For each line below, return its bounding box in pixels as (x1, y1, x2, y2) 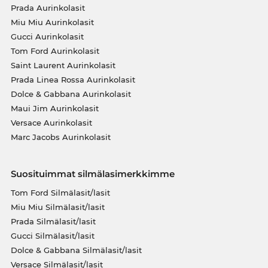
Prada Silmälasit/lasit (10, 217, 96, 226)
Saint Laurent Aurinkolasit (10, 60, 115, 70)
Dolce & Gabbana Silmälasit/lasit (10, 245, 142, 255)
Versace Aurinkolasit (10, 118, 92, 127)
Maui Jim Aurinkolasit (10, 103, 99, 113)
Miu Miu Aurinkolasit (10, 17, 94, 27)
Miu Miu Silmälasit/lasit (10, 202, 105, 212)
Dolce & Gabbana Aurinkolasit (10, 89, 131, 99)
